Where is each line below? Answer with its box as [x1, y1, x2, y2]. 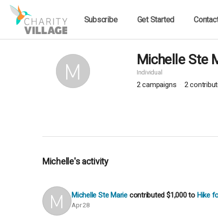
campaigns [142, 80, 179, 89]
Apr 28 [72, 201, 90, 209]
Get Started [137, 15, 175, 24]
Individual [136, 69, 163, 76]
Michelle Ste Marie [72, 191, 127, 200]
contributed [129, 191, 167, 200]
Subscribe [84, 15, 118, 24]
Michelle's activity [49, 156, 109, 166]
